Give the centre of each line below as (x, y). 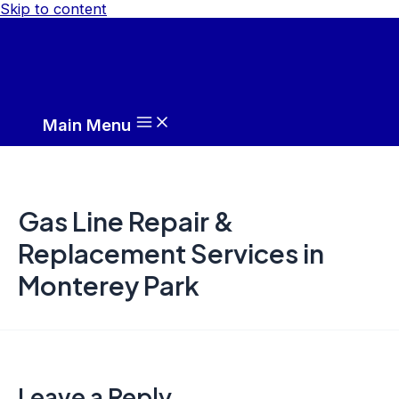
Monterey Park (109, 285)
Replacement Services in (171, 252)
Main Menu (87, 125)
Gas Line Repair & (126, 220)
